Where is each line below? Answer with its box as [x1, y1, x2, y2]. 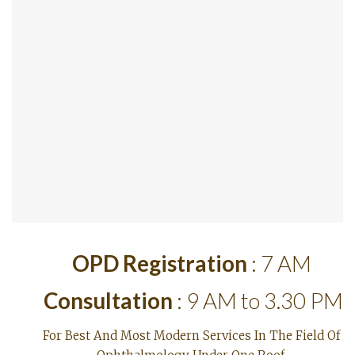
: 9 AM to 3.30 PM [173, 287, 343, 314]
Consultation [44, 287, 173, 314]
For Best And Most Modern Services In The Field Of [43, 327, 340, 343]
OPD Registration [71, 250, 247, 277]
